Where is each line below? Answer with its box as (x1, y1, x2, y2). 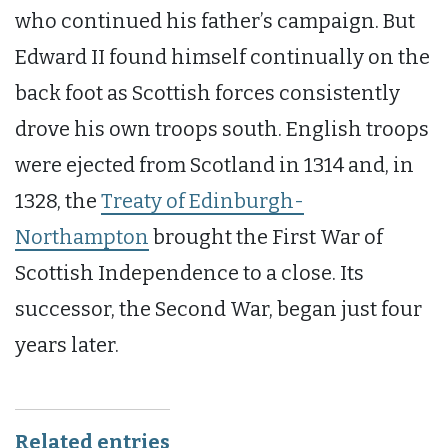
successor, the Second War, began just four (15, 296, 422, 321)
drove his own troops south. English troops (15, 116, 429, 141)
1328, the (15, 188, 101, 213)
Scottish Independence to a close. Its (15, 260, 364, 285)
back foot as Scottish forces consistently (15, 80, 400, 105)
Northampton (15, 224, 149, 249)
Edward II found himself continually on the (15, 44, 430, 69)
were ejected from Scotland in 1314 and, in (15, 152, 414, 177)
